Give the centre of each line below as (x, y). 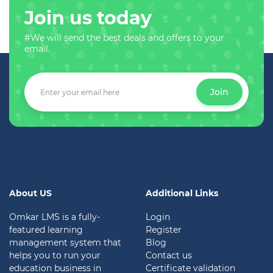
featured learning (46, 230)
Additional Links (182, 193)
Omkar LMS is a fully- (55, 217)
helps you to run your (55, 256)
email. (37, 49)
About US (30, 193)
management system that (65, 243)
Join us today (88, 18)
